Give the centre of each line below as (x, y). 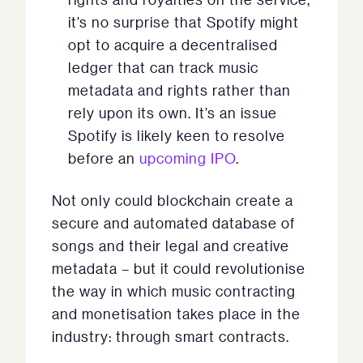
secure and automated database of (173, 223)
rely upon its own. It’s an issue (173, 113)
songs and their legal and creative (171, 246)
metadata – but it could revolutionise (179, 268)
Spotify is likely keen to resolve (177, 135)
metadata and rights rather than (179, 90)
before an (104, 158)
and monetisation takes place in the (176, 314)
